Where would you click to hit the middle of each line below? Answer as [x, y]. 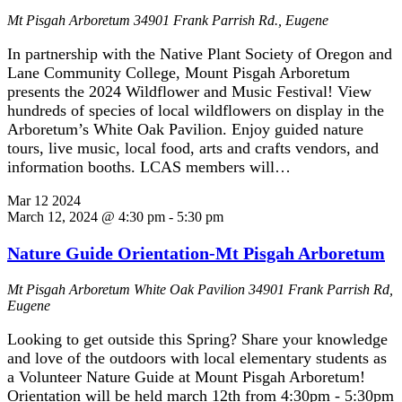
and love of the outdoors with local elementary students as [197, 358]
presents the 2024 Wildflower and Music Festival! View [189, 92]
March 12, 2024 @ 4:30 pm [86, 217]
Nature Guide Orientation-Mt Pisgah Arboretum [196, 253]
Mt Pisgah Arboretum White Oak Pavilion [128, 290]
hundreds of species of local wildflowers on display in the [196, 111]
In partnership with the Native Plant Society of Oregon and [200, 54]
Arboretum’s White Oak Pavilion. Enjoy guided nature [185, 130]
